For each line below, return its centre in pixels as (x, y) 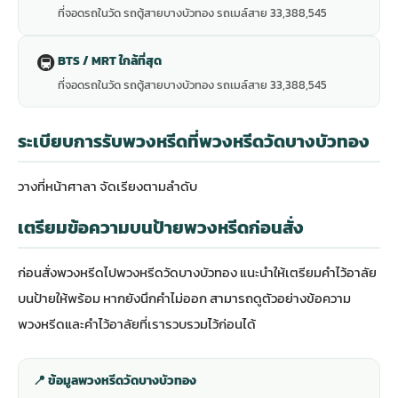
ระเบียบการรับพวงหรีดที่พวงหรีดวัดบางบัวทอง (194, 142)
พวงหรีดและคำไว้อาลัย (79, 324)
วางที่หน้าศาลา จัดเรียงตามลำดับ (107, 187)
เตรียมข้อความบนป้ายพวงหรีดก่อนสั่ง (161, 228)
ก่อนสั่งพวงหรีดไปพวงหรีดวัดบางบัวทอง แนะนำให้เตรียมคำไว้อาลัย (197, 273)
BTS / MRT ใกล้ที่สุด (110, 61)
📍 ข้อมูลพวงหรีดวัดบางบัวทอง (115, 381)
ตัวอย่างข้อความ (306, 298)
